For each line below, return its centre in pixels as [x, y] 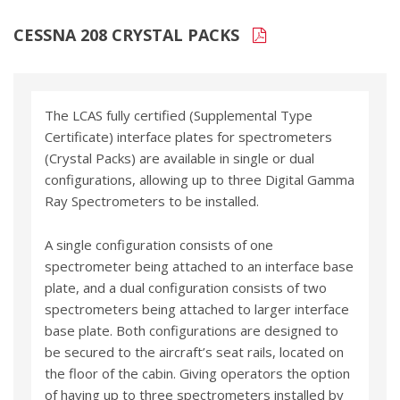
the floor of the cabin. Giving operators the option [197, 374]
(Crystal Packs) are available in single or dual [179, 158]
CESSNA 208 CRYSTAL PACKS [129, 35]
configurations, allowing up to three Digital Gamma [200, 180]
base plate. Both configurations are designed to [192, 331]
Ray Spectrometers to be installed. [152, 201]
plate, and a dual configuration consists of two [186, 288]
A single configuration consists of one [159, 245]
